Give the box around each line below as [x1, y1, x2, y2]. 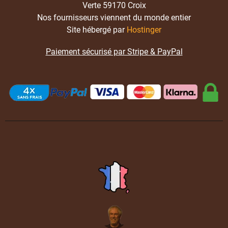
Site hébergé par [67, 25, 127, 35]
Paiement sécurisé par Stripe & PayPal [45, 47, 183, 57]
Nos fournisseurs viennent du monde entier [37, 13, 191, 23]
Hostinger [127, 25, 161, 35]
